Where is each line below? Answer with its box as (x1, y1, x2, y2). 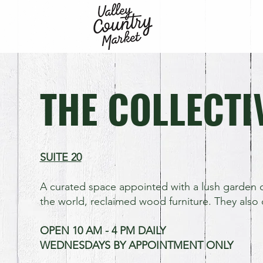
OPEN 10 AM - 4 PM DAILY (39, 224, 166, 237)
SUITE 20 (39, 150, 82, 164)
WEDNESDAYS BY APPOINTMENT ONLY (39, 238, 233, 252)
